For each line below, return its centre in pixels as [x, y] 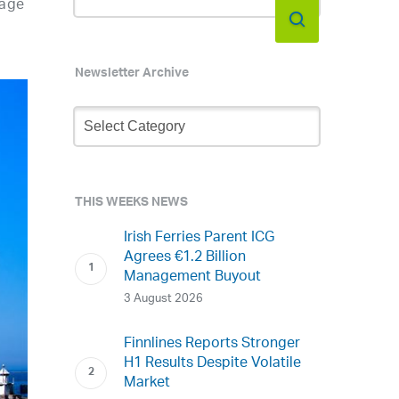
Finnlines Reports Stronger [212, 344]
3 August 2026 [164, 298]
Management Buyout [193, 277]
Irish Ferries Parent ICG [199, 238]
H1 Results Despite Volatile [213, 363]
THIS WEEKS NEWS [132, 204]
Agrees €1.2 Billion [185, 257]
